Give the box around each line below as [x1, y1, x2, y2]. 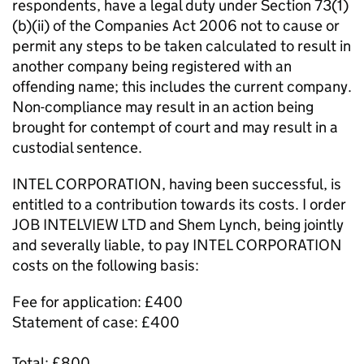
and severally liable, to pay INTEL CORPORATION [12, 236, 342, 254]
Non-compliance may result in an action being [12, 97, 314, 116]
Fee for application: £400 [12, 292, 183, 311]
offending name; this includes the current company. [12, 77, 352, 96]
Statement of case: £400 [12, 313, 180, 331]
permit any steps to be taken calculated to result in [12, 37, 351, 55]
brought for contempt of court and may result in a [12, 118, 338, 136]
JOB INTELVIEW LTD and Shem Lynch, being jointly [12, 215, 344, 234]
